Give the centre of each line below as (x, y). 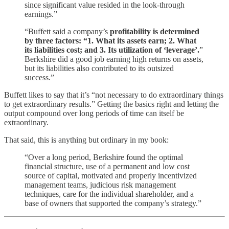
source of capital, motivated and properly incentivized (111, 175)
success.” (39, 77)
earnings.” (41, 14)
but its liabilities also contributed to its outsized (99, 68)
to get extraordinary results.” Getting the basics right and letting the (111, 104)
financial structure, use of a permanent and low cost (107, 166)
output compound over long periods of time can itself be (94, 113)
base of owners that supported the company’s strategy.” (113, 203)
